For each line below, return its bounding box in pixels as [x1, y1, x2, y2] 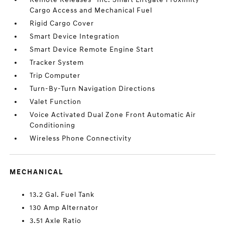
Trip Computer [30, 71, 81, 80]
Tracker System [30, 58, 84, 67]
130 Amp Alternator [30, 203, 99, 212]
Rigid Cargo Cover [30, 19, 94, 28]
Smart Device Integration [30, 32, 120, 41]
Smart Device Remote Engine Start [30, 45, 154, 54]
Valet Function [30, 97, 82, 106]
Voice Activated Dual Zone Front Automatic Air [30, 110, 196, 119]
